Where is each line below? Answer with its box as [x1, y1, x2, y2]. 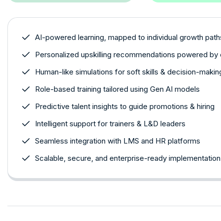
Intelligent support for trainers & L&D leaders [35, 118, 185, 128]
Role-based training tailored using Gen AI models [35, 84, 200, 94]
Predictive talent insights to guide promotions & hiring [35, 101, 215, 111]
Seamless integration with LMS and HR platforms [35, 136, 200, 146]
